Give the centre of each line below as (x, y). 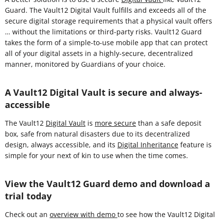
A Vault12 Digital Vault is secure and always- (104, 92)
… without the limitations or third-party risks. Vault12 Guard (103, 31)
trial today (28, 196)
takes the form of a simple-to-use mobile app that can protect (106, 42)
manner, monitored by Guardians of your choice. (85, 64)
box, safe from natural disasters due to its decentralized (97, 134)
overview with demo (83, 214)
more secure (115, 123)
